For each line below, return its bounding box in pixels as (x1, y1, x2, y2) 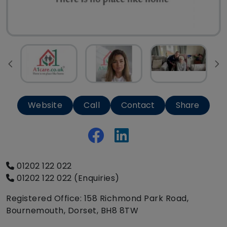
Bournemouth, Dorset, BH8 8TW (6, 205, 138, 217)
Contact (121, 99, 155, 111)
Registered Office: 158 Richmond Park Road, (6, 193, 188, 205)
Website (27, 99, 63, 111)
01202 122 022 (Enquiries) (14, 172, 120, 184)
